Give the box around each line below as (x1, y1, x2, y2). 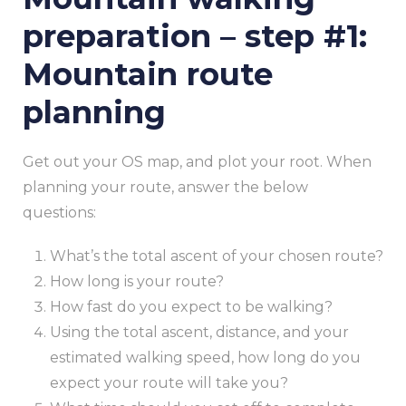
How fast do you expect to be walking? (50, 298, 333, 316)
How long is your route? (50, 273, 224, 291)
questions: (23, 204, 96, 222)
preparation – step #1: (23, 17, 367, 56)
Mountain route (23, 55, 273, 94)
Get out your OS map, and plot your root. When (23, 153, 372, 171)
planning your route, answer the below (23, 179, 308, 197)
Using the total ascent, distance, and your (50, 324, 349, 342)
